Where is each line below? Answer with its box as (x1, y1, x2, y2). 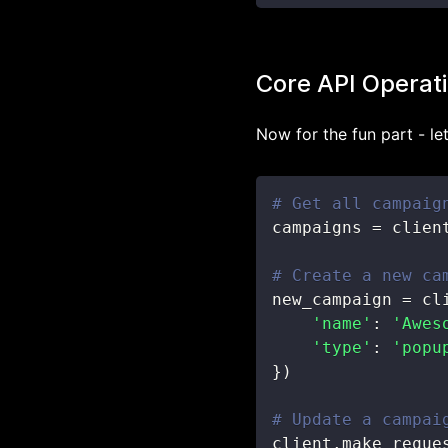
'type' (312, 338, 372, 357)
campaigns (272, 218, 372, 237)
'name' (312, 314, 372, 333)
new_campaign (272, 290, 402, 309)
